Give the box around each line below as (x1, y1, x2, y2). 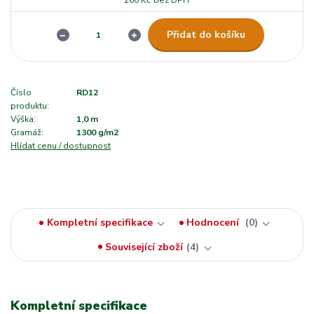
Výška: (11, 114, 36, 125)
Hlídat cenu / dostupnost (11, 140, 111, 152)
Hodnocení (186, 216, 243, 230)
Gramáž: (11, 127, 43, 139)
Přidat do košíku (166, 27, 245, 41)
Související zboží (105, 240, 184, 254)
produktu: (11, 100, 49, 112)
